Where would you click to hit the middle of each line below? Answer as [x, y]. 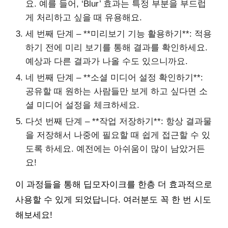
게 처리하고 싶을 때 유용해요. [84, 18]
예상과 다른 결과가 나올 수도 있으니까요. [107, 61]
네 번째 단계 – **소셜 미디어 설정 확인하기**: [114, 78]
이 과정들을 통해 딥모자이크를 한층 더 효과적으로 [114, 184]
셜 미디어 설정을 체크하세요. [82, 105]
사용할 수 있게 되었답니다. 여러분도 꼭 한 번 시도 [113, 200]
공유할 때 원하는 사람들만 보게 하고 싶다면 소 [117, 91]
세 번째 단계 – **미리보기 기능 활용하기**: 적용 [119, 34]
